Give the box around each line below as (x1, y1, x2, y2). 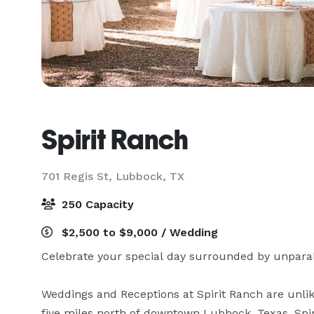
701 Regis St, (41, 170, 116, 183)
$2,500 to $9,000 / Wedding (58, 226, 218, 239)
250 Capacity (58, 198, 134, 211)
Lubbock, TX (116, 170, 184, 183)
